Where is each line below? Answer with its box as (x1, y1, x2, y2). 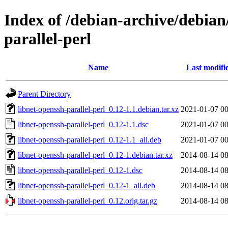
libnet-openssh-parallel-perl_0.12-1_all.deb (18, 181, 155, 190)
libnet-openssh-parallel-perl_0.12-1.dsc (18, 165, 142, 175)
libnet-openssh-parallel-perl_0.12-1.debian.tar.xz (18, 150, 173, 159)
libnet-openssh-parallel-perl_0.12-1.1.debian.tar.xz (18, 104, 179, 113)
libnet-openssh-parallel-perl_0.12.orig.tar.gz (18, 196, 157, 205)
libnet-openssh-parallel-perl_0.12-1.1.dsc (18, 120, 149, 129)
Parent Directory (18, 89, 71, 98)
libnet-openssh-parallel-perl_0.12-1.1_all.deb (18, 135, 161, 144)
